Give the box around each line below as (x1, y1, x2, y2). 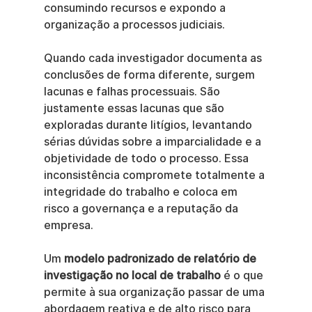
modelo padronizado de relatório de (63, 252, 259, 265)
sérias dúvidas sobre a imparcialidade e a (43, 135, 264, 148)
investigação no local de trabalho (43, 269, 221, 282)
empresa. (43, 219, 93, 232)
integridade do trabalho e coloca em (43, 185, 240, 198)
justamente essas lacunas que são (43, 102, 227, 115)
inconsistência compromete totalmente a (43, 169, 267, 182)
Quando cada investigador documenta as (43, 52, 265, 65)
